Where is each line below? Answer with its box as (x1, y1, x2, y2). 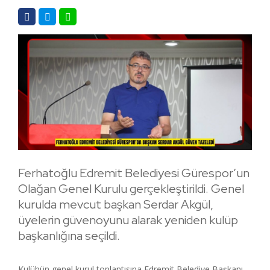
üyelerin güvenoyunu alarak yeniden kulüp (18, 212, 238, 228)
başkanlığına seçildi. (18, 227, 120, 243)
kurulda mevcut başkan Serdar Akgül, (18, 196, 213, 212)
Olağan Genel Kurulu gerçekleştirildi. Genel (18, 180, 244, 196)
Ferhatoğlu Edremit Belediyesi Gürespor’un (18, 165, 250, 181)
